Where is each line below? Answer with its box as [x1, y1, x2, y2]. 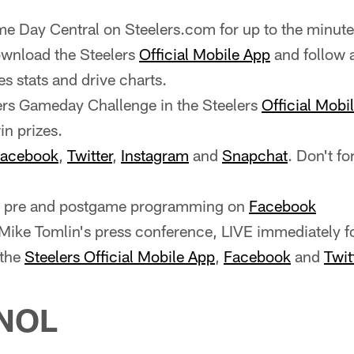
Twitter [67, 145, 112, 164]
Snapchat [222, 145, 288, 164]
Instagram [121, 145, 189, 164]
